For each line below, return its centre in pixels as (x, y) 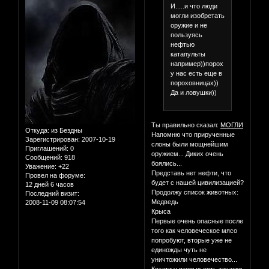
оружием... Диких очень (188, 154)
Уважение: (41, 166)
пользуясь (186, 35)
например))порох (197, 63)
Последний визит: (52, 193)
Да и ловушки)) (193, 92)
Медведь (165, 202)
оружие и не (189, 25)
